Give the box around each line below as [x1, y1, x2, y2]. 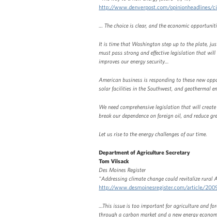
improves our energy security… [99, 57, 169, 64]
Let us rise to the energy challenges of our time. [99, 130, 207, 137]
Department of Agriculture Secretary [99, 148, 190, 155]
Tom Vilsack [99, 157, 129, 164]
